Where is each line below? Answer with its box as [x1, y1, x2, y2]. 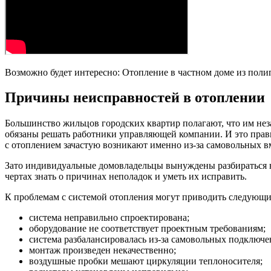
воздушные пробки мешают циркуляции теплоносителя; [29, 256, 263, 267]
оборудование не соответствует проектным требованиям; [29, 223, 266, 234]
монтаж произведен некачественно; [29, 245, 176, 256]
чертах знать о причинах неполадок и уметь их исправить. [5, 171, 247, 182]
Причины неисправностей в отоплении [5, 90, 265, 106]
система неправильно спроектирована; [29, 212, 189, 223]
